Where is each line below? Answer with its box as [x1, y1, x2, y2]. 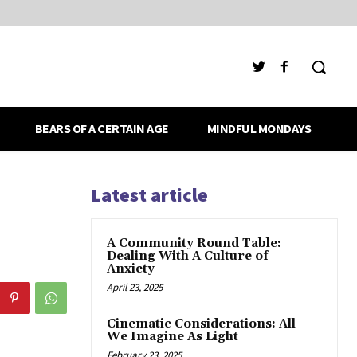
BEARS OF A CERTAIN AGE [34, 120, 169, 137]
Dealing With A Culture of [107, 249, 269, 265]
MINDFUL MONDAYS [206, 120, 312, 137]
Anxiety [107, 261, 155, 277]
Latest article [91, 182, 208, 208]
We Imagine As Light [107, 329, 238, 345]
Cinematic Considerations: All [107, 316, 296, 332]
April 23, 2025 [107, 280, 163, 295]
